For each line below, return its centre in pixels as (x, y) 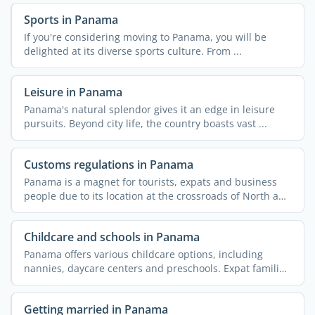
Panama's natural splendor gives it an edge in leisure (149, 109)
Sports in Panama (71, 20)
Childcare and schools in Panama (111, 237)
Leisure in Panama (73, 92)
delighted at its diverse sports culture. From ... (133, 51)
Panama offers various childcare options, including (143, 254)
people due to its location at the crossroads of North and (157, 195)
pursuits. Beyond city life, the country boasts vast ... (145, 123)
